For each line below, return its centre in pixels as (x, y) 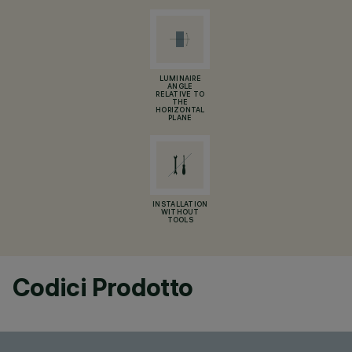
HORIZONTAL (180, 111)
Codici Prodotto (103, 287)
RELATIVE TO (180, 95)
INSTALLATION (180, 205)
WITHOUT (180, 213)
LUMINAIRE (180, 79)
